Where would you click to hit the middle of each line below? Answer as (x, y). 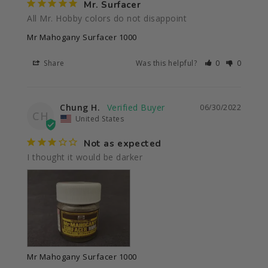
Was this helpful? (167, 63)
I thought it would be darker (85, 157)
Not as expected (123, 143)
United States (99, 118)
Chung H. (80, 107)
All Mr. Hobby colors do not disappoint (108, 18)
